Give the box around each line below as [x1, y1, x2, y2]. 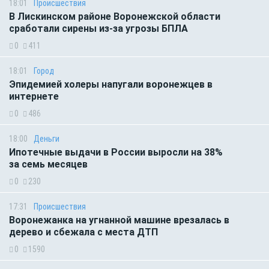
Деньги [34, 134, 59, 144]
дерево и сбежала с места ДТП [9, 226, 158, 238]
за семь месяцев [9, 159, 92, 171]
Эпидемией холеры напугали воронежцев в [9, 79, 213, 91]
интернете [9, 91, 59, 103]
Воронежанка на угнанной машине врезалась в [9, 214, 229, 226]
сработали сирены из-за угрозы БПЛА [9, 23, 188, 35]
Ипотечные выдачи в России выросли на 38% [9, 147, 223, 159]
